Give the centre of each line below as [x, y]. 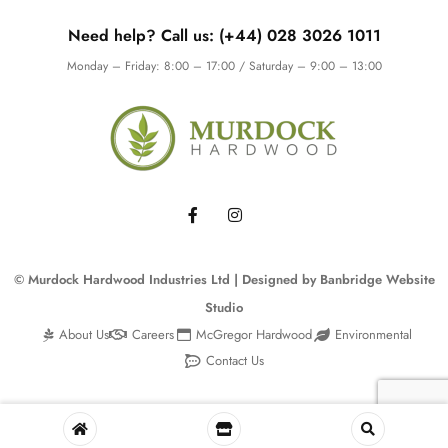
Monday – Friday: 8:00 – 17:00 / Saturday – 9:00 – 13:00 [224, 66]
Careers [152, 334]
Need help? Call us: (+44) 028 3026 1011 [224, 35]
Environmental [373, 334]
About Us [84, 334]
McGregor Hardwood [254, 334]
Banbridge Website [375, 279]
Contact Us [235, 360]
